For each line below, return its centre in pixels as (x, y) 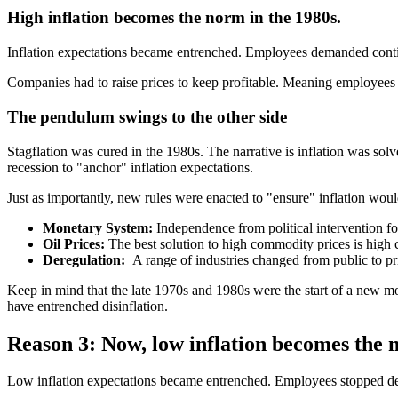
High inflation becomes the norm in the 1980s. (174, 18)
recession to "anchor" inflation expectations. (132, 167)
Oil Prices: (74, 243)
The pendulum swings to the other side (147, 116)
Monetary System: (98, 227)
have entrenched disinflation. (89, 306)
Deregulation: (84, 259)
